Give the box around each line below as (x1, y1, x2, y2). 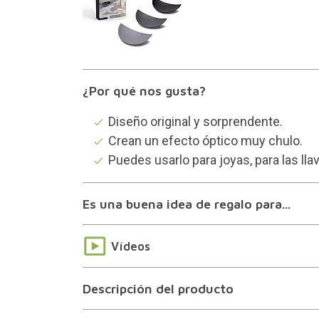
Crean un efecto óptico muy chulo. (108, 132, 303, 148)
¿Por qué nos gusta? (82, 83, 206, 99)
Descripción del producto (82, 281, 234, 296)
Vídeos (110, 239, 150, 253)
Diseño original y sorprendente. (108, 113, 283, 129)
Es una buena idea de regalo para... (82, 196, 291, 211)
